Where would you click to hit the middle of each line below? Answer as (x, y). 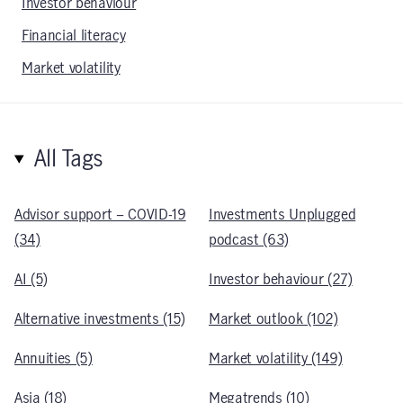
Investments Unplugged (282, 215)
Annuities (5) (54, 359)
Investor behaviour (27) (281, 280)
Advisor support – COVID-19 (100, 215)
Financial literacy (74, 36)
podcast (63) (249, 240)
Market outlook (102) (273, 319)
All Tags (68, 160)
